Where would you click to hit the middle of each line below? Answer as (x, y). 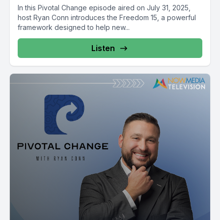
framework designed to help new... (74, 27)
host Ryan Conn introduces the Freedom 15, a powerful (107, 17)
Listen (103, 48)
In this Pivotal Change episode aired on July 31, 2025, (104, 8)
